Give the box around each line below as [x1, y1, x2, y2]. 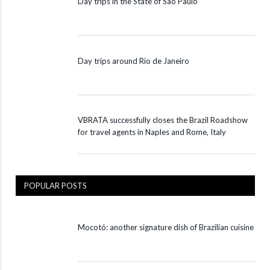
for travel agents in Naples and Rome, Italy [78, 127, 226, 137]
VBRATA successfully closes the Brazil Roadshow [78, 115, 248, 125]
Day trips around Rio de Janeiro [78, 55, 189, 66]
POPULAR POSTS [24, 181, 87, 190]
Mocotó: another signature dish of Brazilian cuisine [78, 222, 254, 232]
